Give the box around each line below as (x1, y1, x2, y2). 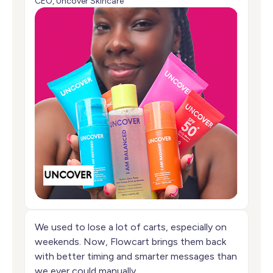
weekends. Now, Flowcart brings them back (35, 236, 226, 248)
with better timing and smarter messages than (35, 250, 237, 263)
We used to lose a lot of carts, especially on (35, 221, 227, 233)
